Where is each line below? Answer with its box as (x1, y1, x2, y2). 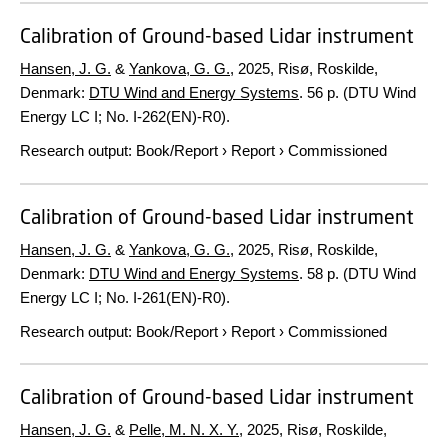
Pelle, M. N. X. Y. (129, 421, 239, 438)
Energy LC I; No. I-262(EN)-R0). (20, 108, 230, 125)
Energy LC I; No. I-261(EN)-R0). (20, 288, 230, 306)
